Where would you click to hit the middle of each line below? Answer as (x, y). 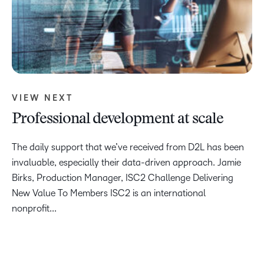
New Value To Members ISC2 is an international (109, 193)
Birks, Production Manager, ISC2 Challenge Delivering (123, 178)
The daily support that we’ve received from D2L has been (128, 147)
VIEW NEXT (42, 98)
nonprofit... (34, 209)
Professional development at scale (118, 120)
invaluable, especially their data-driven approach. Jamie (126, 163)
